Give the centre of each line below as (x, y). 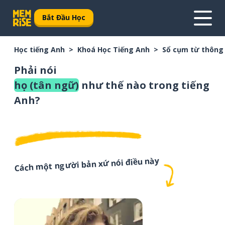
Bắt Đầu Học (64, 17)
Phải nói (35, 70)
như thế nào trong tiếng (144, 85)
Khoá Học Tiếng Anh (114, 49)
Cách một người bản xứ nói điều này (87, 164)
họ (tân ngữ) (46, 85)
